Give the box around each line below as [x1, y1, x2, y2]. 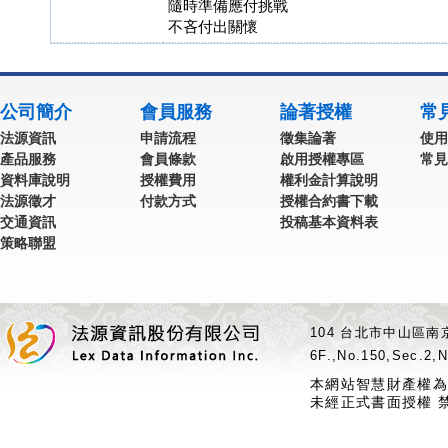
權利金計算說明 [280, 172, 378, 188]
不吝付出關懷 [168, 19, 258, 35]
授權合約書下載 [280, 193, 378, 209]
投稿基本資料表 [280, 214, 378, 230]
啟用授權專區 [280, 151, 364, 167]
